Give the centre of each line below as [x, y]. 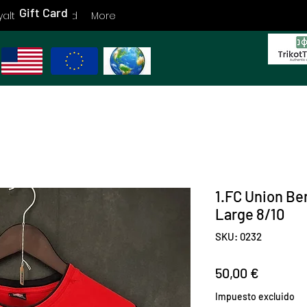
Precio [278, 272]
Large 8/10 [250, 213]
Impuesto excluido [255, 296]
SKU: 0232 [238, 236]
